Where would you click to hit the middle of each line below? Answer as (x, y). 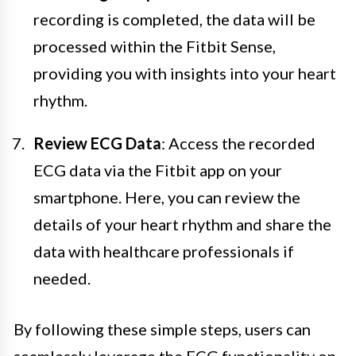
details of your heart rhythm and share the (182, 224)
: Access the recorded (238, 143)
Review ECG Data (97, 143)
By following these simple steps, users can (162, 329)
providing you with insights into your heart (185, 73)
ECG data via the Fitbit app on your (158, 170)
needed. (62, 278)
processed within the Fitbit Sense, (155, 46)
